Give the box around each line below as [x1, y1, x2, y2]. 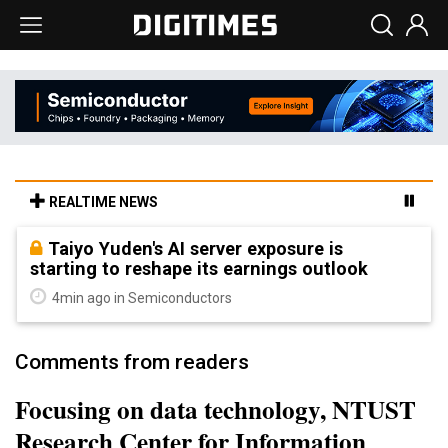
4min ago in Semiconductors [49, 289, 232, 306]
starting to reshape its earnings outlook [30, 257, 368, 279]
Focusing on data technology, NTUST [15, 390, 416, 428]
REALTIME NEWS [46, 193, 158, 210]
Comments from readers [15, 349, 249, 374]
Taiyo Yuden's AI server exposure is [48, 237, 343, 259]
